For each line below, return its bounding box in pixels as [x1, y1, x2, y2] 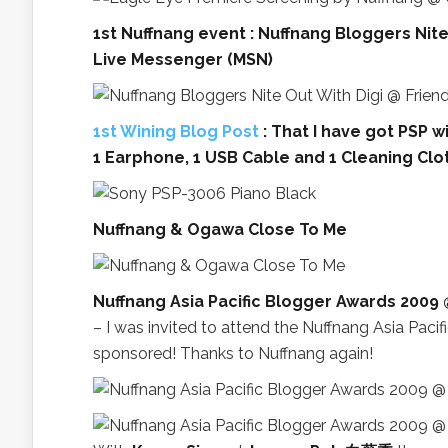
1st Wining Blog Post [93, 122, 259, 141]
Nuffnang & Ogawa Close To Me [93, 220, 347, 239]
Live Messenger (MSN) [93, 50, 273, 69]
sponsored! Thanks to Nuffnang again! [93, 344, 373, 363]
